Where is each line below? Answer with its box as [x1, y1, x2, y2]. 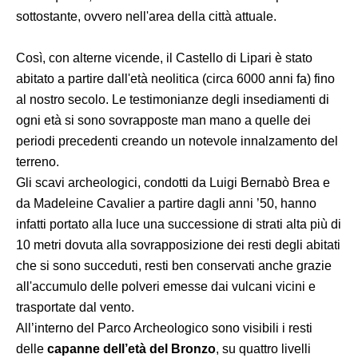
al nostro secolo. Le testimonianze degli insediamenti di [16, 92, 329, 106]
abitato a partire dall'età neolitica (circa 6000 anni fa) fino [16, 71, 335, 86]
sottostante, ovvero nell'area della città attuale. [16, 9, 276, 23]
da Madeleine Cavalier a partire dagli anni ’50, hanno [16, 196, 316, 210]
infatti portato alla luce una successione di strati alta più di [16, 217, 341, 231]
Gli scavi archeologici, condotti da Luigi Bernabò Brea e [16, 175, 330, 189]
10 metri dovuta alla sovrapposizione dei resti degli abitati [16, 237, 340, 252]
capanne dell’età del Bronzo [47, 341, 216, 356]
